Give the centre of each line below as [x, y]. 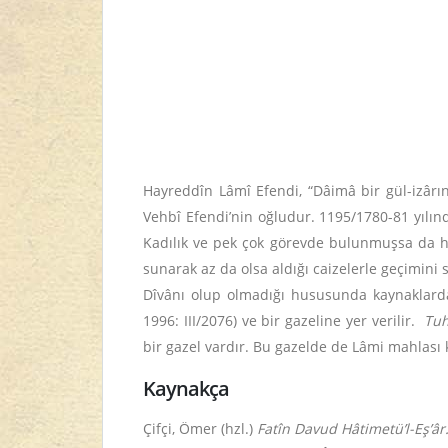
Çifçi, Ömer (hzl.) [200, 428]
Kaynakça [186, 388]
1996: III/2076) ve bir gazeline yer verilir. [281, 320]
